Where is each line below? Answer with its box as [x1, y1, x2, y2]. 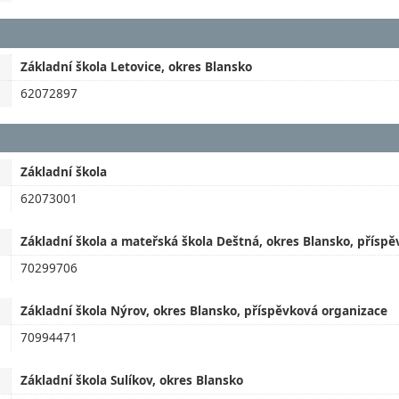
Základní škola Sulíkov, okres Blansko [20, 371, 244, 389]
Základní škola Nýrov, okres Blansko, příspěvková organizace [20, 302, 388, 320]
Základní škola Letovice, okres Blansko [20, 57, 253, 75]
